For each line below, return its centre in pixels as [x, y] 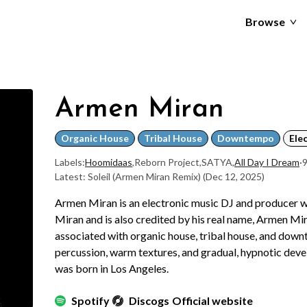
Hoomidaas [109, 162]
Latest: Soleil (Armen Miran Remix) [129, 176]
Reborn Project [167, 162]
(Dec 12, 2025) [234, 176]
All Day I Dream [267, 162]
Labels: [70, 162]
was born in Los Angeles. [112, 268]
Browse [265, 22]
